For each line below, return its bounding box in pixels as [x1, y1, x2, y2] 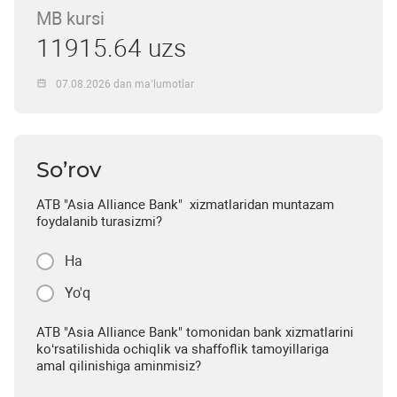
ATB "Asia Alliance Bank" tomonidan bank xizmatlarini [36, 324, 354, 341]
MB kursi [36, 8, 105, 30]
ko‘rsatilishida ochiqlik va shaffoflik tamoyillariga [36, 341, 329, 358]
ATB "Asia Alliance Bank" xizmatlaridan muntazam [36, 197, 334, 214]
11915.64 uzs [36, 34, 186, 64]
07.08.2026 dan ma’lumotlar [56, 77, 195, 90]
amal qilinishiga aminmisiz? [36, 358, 201, 375]
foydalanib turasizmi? [36, 214, 162, 230]
